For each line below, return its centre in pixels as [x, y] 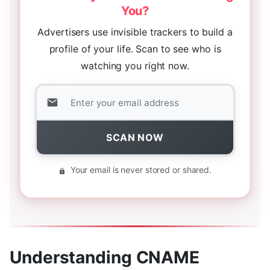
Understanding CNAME [105, 258]
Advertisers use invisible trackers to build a [135, 32]
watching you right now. [135, 66]
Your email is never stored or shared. [140, 170]
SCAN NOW [135, 138]
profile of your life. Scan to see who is [135, 49]
